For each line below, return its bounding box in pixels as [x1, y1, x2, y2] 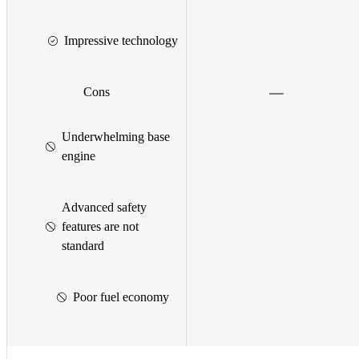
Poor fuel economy [72, 289, 169, 304]
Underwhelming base [62, 129, 170, 143]
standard [62, 238, 104, 252]
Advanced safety [62, 200, 147, 214]
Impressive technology [63, 33, 178, 47]
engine [62, 148, 95, 163]
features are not [62, 219, 139, 233]
